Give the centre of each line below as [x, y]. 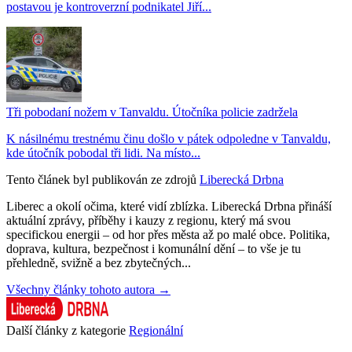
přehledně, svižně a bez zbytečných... [99, 263]
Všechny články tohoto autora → [88, 290]
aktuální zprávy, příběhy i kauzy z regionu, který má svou [148, 220]
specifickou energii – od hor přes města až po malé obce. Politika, [168, 235]
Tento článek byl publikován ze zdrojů [101, 180]
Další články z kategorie [66, 330]
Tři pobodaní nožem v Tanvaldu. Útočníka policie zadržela [152, 112]
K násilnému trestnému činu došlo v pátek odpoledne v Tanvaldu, [169, 139]
